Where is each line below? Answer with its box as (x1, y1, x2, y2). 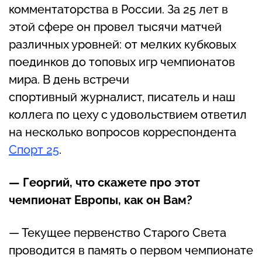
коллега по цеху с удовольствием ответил (9, 107, 247, 122)
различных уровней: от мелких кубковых (9, 37, 236, 51)
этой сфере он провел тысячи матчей (9, 19, 222, 34)
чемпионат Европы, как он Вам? (9, 192, 192, 207)
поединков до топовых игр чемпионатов (9, 54, 235, 69)
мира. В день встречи (9, 72, 129, 87)
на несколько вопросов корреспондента (9, 125, 236, 139)
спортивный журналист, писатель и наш (9, 89, 235, 104)
